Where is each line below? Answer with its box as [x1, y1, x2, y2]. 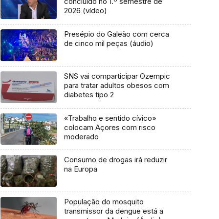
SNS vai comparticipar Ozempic [64, 71, 170, 81]
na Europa [64, 164, 97, 174]
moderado [64, 131, 99, 141]
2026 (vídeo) [64, 6, 107, 16]
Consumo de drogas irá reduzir [64, 155, 167, 165]
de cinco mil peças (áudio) [64, 39, 153, 48]
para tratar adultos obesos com [64, 80, 169, 90]
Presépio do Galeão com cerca [64, 29, 169, 39]
